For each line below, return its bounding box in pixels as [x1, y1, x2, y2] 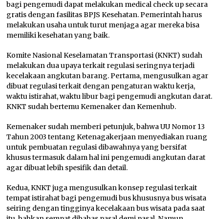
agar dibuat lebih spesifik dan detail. [6, 163, 128, 173]
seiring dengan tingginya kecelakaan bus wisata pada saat [6, 204, 205, 213]
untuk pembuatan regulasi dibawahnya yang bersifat [6, 143, 187, 152]
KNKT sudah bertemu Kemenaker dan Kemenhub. [6, 102, 176, 111]
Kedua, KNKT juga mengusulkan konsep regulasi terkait [6, 183, 197, 193]
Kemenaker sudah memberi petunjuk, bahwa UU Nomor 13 [6, 122, 205, 131]
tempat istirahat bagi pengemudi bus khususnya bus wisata [6, 194, 207, 203]
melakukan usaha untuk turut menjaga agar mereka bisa [6, 21, 200, 30]
